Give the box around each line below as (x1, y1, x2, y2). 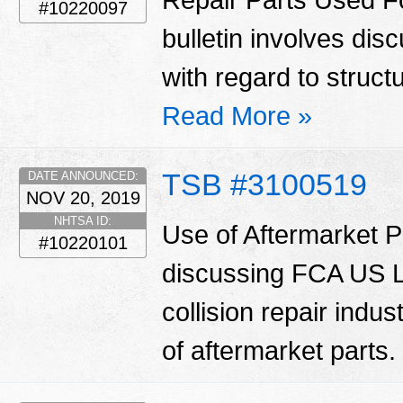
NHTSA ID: (54, 214, 112, 228)
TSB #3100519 (162, 167, 367, 202)
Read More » (162, 101, 312, 130)
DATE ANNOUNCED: (27, 169, 139, 184)
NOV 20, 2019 (25, 188, 140, 209)
